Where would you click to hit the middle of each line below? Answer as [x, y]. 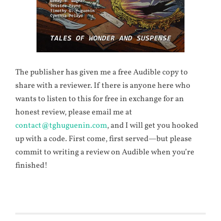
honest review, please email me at [74, 112]
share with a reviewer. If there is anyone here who [103, 86]
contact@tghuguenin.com [61, 126]
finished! [32, 166]
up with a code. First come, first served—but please [104, 139]
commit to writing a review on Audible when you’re [105, 152]
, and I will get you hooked [153, 126]
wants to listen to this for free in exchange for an [100, 99]
